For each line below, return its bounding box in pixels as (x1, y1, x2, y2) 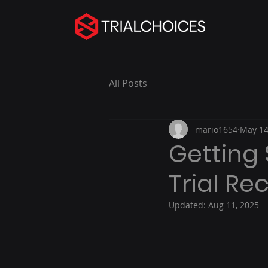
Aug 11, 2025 (208, 199, 259, 211)
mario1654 (195, 123, 237, 135)
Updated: (169, 199, 208, 211)
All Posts (109, 77, 147, 90)
